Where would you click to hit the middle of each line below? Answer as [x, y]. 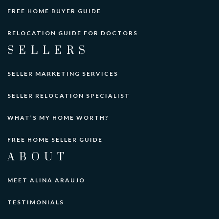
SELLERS [49, 51]
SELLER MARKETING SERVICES [63, 74]
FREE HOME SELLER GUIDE [55, 140]
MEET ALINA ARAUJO [46, 180]
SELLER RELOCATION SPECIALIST [69, 96]
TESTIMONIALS [36, 202]
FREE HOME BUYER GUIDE [54, 11]
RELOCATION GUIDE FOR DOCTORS [73, 33]
